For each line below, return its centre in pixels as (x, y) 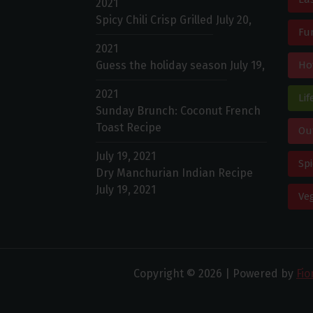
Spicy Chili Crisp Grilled (154, 20)
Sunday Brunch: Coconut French (178, 111)
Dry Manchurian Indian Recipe (174, 173)
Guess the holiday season (161, 65)
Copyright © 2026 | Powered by (215, 274)
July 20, (234, 20)
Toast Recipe (129, 128)
